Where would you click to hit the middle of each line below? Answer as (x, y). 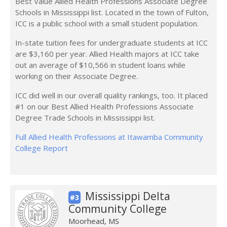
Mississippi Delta (127, 196)
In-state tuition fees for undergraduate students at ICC (111, 43)
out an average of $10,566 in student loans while (100, 65)
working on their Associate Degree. (77, 76)
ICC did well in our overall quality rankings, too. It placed (111, 95)
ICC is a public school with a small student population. (107, 23)
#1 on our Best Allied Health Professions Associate (104, 106)
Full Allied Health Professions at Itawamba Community (109, 137)
